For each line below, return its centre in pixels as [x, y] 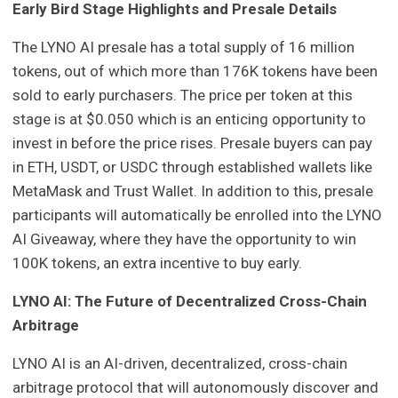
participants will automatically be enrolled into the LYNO [198, 215]
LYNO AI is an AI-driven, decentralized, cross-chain [180, 363]
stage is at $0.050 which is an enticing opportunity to [190, 119]
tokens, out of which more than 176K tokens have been [195, 71]
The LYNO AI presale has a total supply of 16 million [184, 47]
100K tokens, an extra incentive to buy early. [158, 263]
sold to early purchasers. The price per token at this [183, 95]
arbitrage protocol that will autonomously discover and [196, 387]
